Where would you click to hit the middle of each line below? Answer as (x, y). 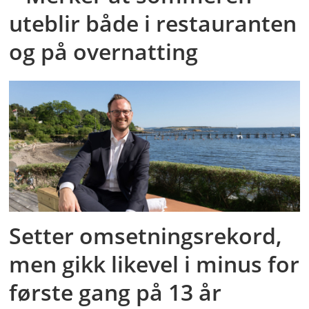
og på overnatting (104, 51)
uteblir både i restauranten (153, 23)
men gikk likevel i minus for (154, 264)
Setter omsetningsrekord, (146, 236)
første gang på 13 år (116, 292)
